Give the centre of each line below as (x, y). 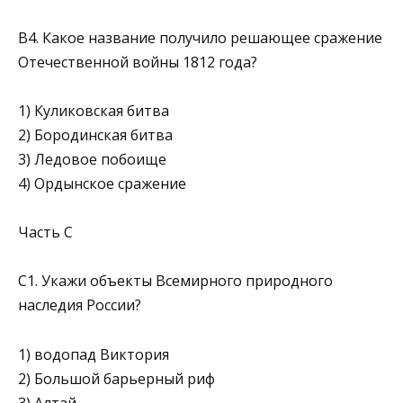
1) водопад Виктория (94, 354)
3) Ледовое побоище (92, 159)
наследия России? (80, 305)
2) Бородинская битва (95, 135)
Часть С (45, 233)
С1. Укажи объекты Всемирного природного (175, 281)
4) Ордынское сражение (102, 184)
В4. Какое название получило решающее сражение (200, 37)
